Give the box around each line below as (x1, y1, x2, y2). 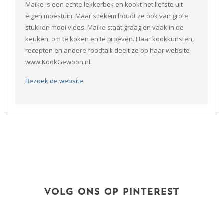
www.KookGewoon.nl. (25, 57, 92, 67)
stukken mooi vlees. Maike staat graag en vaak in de (25, 23, 184, 32)
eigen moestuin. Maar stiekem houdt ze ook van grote (25, 11, 188, 21)
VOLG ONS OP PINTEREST (44, 188, 179, 198)
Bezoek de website (25, 76, 83, 86)
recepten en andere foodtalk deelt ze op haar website (25, 46, 190, 55)
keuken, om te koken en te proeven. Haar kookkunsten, (25, 34, 194, 44)
